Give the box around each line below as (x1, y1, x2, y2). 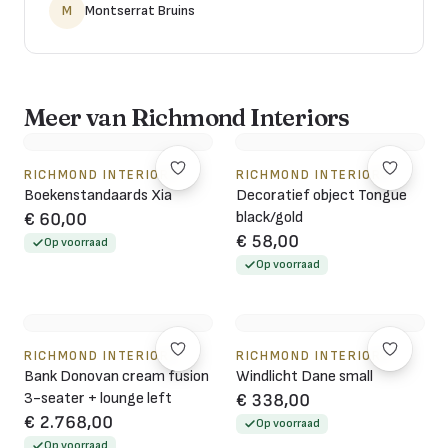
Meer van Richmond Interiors (24, 102, 350, 132)
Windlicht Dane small (236, 366, 373, 386)
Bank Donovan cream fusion (24, 366, 209, 386)
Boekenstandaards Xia (24, 185, 172, 205)
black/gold (236, 207, 303, 227)
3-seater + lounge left (24, 388, 172, 408)
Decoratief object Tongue (236, 185, 407, 205)
